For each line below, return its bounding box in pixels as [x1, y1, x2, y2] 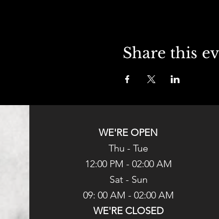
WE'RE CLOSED [93, 205, 164, 217]
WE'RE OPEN [99, 127, 158, 138]
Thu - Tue [109, 142, 149, 154]
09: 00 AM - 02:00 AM [83, 189, 174, 201]
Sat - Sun [109, 174, 148, 185]
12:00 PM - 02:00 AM [85, 158, 172, 170]
